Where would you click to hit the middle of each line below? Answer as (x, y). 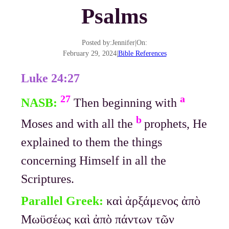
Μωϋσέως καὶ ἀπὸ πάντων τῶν (98, 220)
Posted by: (97, 42)
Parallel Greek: (62, 201)
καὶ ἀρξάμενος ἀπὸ (152, 201)
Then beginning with (127, 103)
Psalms (114, 16)
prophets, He (176, 124)
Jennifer (123, 42)
